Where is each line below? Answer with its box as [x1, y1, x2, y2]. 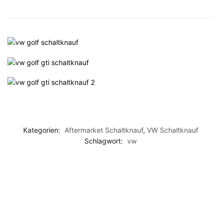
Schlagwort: [84, 137, 125, 145]
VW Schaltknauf [147, 126, 198, 134]
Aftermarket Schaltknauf [64, 126, 143, 134]
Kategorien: [23, 126, 62, 134]
